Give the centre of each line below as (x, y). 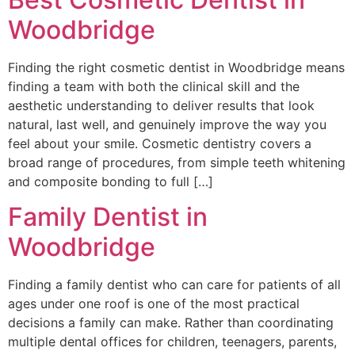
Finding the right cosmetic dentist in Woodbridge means (176, 67)
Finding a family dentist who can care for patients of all (174, 285)
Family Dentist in (108, 217)
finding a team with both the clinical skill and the (154, 86)
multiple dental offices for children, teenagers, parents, (172, 342)
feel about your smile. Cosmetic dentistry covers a (160, 143)
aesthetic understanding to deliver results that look (161, 105)
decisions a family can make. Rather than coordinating (171, 323)
